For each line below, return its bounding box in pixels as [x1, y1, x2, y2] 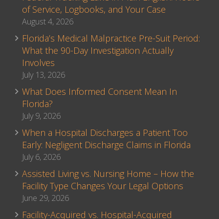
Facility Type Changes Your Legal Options [22, 180, 183, 192]
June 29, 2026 [22, 193, 69, 204]
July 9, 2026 [22, 110, 61, 122]
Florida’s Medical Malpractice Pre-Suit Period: [22, 32, 200, 44]
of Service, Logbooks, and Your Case [22, 3, 166, 16]
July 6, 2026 [22, 152, 61, 163]
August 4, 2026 [22, 16, 73, 27]
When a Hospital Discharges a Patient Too [22, 127, 188, 139]
